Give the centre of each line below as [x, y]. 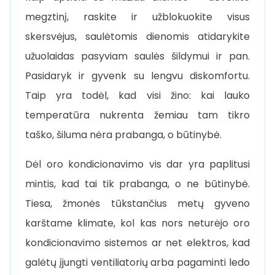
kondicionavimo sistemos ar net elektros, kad [137, 242]
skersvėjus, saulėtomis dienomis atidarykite [137, 36]
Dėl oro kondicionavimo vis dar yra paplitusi [137, 164]
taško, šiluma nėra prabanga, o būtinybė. [123, 134]
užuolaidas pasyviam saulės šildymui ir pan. [137, 56]
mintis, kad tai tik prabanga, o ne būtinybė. [137, 184]
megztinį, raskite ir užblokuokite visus [137, 17]
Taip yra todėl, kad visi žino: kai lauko [137, 95]
